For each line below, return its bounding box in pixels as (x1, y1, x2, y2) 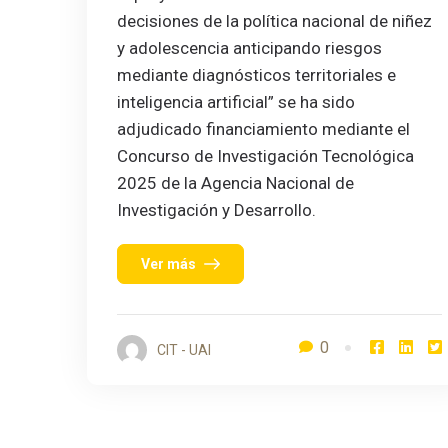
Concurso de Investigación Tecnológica (117, 146, 414, 167)
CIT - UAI (157, 342, 211, 359)
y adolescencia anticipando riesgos (117, 38, 382, 59)
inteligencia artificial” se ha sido (117, 92, 355, 113)
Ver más (141, 255, 196, 272)
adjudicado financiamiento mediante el (117, 119, 410, 140)
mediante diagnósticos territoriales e (117, 65, 396, 86)
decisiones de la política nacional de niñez (117, 11, 432, 32)
